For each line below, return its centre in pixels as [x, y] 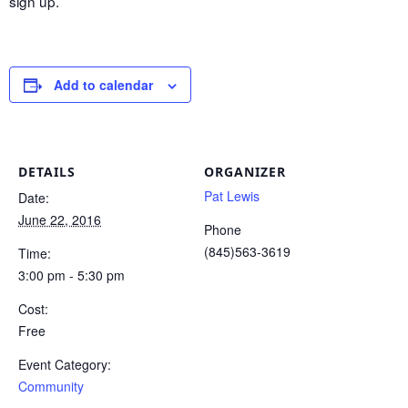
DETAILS [47, 172]
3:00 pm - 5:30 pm [71, 275]
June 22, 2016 [60, 220]
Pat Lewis [232, 196]
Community [51, 387]
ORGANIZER [245, 172]
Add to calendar [103, 85]
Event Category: [65, 365]
